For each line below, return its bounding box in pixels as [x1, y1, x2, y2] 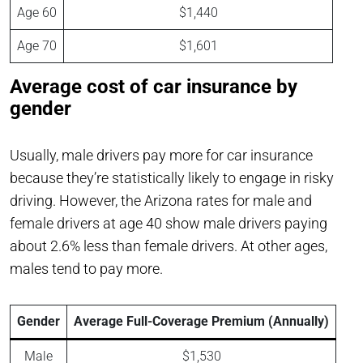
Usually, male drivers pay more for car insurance [10, 147, 313, 164]
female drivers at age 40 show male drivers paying [10, 215, 327, 233]
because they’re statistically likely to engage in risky [10, 169, 334, 187]
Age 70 [17, 38, 57, 54]
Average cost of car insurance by [10, 75, 297, 99]
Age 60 [17, 5, 57, 21]
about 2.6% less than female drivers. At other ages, [10, 237, 327, 255]
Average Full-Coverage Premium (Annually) [74, 314, 329, 330]
